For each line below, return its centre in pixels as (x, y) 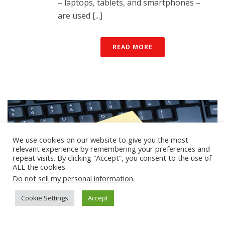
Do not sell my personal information (73, 178)
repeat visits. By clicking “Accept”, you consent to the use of (112, 158)
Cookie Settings (45, 198)
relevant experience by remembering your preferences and (111, 149)
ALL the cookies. (40, 167)
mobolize (78, 211)
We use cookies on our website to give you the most (100, 140)
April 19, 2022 (184, 211)
